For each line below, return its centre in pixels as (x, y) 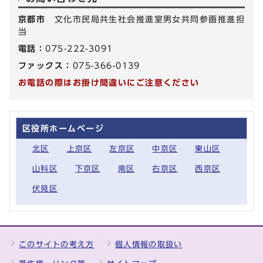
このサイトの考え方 (57, 244)
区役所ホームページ (63, 128)
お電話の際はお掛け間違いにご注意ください (109, 82)
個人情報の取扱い (149, 244)
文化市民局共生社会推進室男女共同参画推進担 (150, 19)
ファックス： (45, 65)
